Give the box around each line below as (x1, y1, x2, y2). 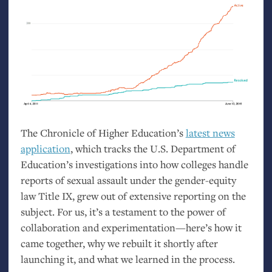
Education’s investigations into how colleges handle (20, 157, 248, 172)
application (20, 141, 70, 156)
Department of (168, 141, 236, 156)
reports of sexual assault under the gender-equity (20, 173, 236, 188)
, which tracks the (70, 141, 150, 156)
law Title (20, 189, 62, 203)
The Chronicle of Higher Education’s (20, 126, 186, 140)
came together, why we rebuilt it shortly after (20, 236, 218, 251)
